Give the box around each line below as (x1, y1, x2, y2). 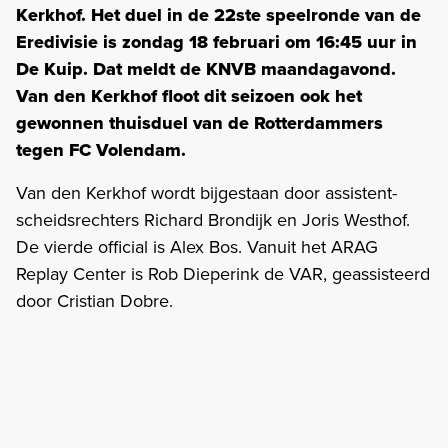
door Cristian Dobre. (16, 287, 173, 314)
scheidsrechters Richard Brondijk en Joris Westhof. (16, 206, 410, 233)
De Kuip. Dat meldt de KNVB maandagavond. (16, 55, 396, 82)
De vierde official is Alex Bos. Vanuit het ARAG (16, 233, 378, 260)
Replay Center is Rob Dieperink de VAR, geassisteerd (16, 260, 430, 287)
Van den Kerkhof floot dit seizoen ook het (16, 82, 362, 109)
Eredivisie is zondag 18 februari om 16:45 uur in (16, 28, 417, 55)
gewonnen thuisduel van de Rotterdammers (16, 109, 383, 136)
